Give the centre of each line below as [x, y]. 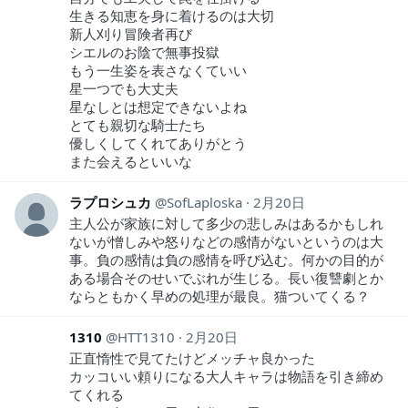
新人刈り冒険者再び [131, 34]
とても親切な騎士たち [138, 125]
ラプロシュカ [110, 202]
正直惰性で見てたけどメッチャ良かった [192, 358]
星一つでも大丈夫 [124, 88]
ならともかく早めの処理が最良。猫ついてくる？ [219, 296]
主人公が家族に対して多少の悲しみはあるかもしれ [226, 223]
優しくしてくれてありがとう [158, 143]
